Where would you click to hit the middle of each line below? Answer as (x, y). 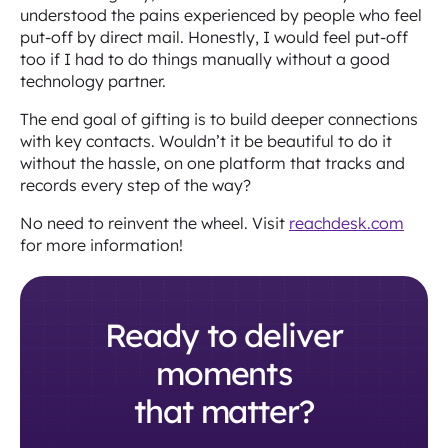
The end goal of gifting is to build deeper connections (219, 119)
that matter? (224, 411)
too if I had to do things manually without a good (205, 59)
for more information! (101, 245)
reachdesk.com (346, 223)
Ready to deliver (224, 335)
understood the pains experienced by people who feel (221, 15)
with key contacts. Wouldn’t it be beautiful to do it (206, 141)
